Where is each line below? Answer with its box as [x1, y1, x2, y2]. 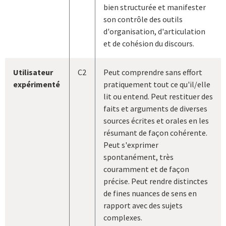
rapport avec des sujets [103, 200, 183, 211]
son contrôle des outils [103, 14, 183, 25]
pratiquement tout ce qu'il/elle [103, 79, 210, 90]
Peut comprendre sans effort [103, 67, 202, 78]
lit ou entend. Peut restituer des [103, 91, 213, 102]
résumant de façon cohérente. [103, 128, 207, 138]
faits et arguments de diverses [103, 103, 207, 114]
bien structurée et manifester [103, 2, 206, 13]
